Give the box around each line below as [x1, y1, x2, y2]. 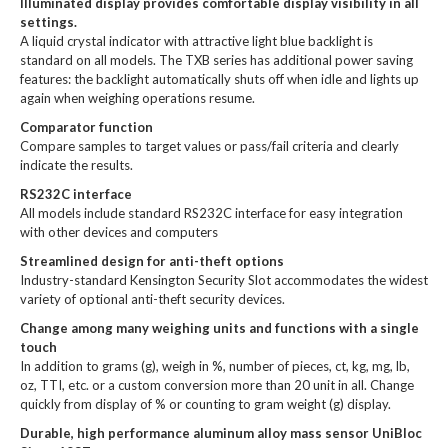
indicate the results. [20, 157, 133, 173]
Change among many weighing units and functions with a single [20, 320, 419, 336]
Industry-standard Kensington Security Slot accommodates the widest [20, 272, 428, 288]
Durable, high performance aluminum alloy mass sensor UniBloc [20, 425, 422, 441]
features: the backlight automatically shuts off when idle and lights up [20, 71, 419, 87]
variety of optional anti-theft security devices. [20, 291, 285, 307]
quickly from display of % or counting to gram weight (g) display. [20, 396, 391, 412]
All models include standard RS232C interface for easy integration [20, 205, 403, 221]
